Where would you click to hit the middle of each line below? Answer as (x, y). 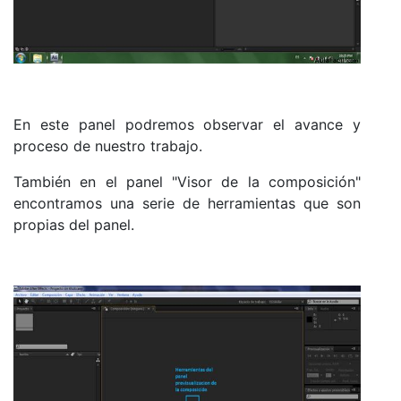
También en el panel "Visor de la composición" (187, 182)
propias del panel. (74, 225)
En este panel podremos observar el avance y (187, 125)
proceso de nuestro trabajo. (108, 146)
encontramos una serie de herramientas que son (187, 204)
